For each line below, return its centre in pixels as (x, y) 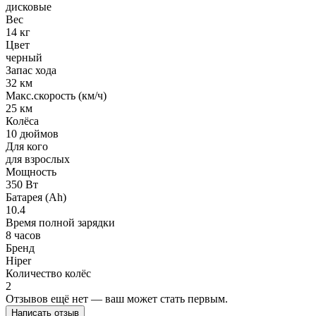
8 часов (23, 236)
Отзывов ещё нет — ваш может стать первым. (117, 299)
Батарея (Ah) (36, 197)
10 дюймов (32, 134)
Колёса (22, 121)
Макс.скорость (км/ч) (56, 96)
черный (24, 58)
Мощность (31, 172)
